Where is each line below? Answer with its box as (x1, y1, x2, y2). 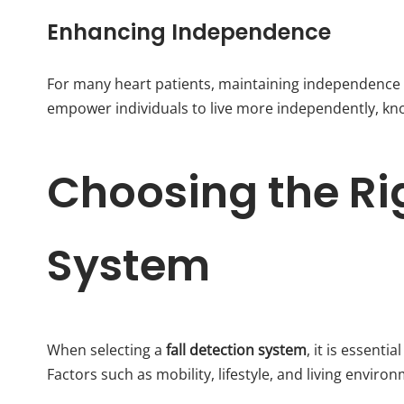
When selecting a (47, 340, 166, 361)
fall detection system (166, 340, 307, 361)
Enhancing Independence (47, 16, 331, 47)
